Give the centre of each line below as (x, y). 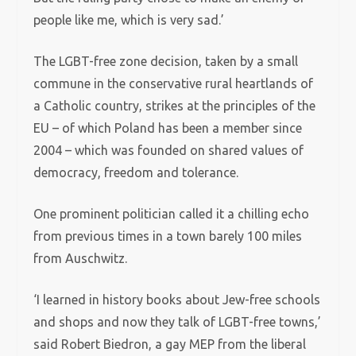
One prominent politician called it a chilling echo (172, 214)
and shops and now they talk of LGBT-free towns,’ (178, 322)
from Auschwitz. (81, 258)
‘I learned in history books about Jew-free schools (177, 300)
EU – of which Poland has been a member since (168, 128)
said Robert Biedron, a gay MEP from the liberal (170, 344)
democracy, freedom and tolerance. (138, 172)
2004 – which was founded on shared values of (169, 150)
